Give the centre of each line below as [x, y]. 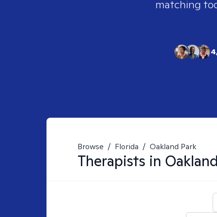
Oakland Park [173, 147]
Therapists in [121, 161]
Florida [127, 147]
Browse [91, 147]
